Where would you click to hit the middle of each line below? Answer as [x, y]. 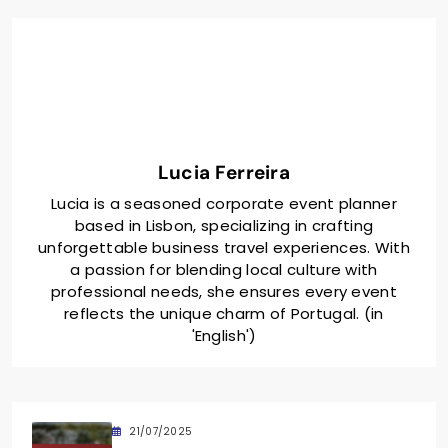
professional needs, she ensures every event [224, 292]
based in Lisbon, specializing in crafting [224, 226]
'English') [224, 336]
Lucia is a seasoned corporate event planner [224, 204]
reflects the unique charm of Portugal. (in [224, 314]
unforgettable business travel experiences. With [224, 248]
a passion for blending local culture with [224, 270]
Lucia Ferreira [224, 173]
